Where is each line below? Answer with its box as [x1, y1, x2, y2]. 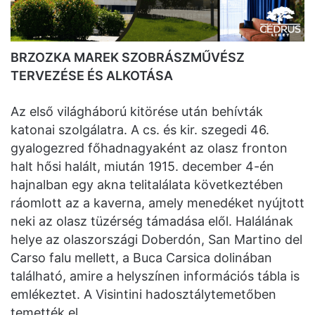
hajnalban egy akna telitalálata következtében [11, 177, 283, 193]
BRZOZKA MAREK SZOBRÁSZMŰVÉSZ [11, 50, 245, 65]
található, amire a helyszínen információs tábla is [11, 269, 300, 284]
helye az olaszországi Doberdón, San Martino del [11, 232, 302, 247]
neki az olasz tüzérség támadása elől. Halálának [11, 214, 293, 229]
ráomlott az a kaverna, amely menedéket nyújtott [11, 195, 304, 211]
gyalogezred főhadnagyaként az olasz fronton [11, 141, 288, 156]
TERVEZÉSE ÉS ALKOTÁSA [11, 68, 173, 84]
